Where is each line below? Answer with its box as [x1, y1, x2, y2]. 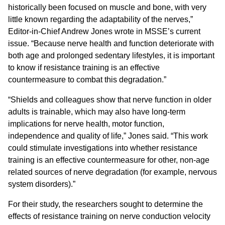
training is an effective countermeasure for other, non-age [8, 156, 209, 165]
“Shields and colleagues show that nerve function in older [8, 95, 211, 104]
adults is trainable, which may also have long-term [8, 107, 185, 117]
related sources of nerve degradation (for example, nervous [8, 168, 217, 177]
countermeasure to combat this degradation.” [8, 75, 166, 84]
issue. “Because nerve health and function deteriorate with [8, 39, 214, 48]
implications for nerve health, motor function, [8, 120, 164, 129]
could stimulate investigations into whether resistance [8, 144, 197, 153]
